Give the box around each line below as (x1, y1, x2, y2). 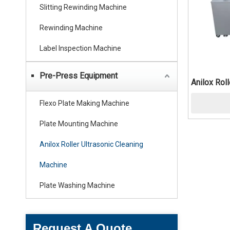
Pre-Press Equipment (40, 71, 118, 81)
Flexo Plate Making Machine (40, 99, 129, 107)
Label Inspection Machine (40, 44, 121, 52)
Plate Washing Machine (40, 181, 115, 189)
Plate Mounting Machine (40, 120, 118, 128)
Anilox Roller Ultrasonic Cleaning (40, 140, 143, 148)
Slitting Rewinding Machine (40, 3, 127, 11)
